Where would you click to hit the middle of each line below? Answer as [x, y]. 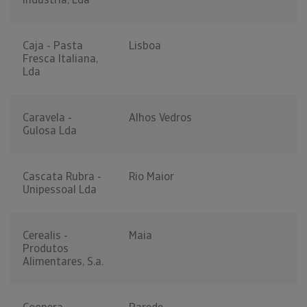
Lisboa [145, 46]
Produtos [46, 249]
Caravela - [47, 118]
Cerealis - [45, 236]
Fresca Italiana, [60, 59]
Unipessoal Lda [60, 190]
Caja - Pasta [53, 46]
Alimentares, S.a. [63, 262]
